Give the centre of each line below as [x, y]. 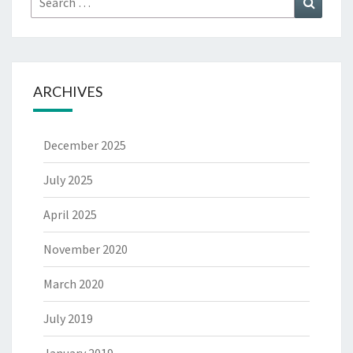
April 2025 [70, 214]
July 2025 [68, 179]
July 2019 [68, 318]
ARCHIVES [68, 91]
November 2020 [85, 249]
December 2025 [85, 145]
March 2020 [74, 283]
